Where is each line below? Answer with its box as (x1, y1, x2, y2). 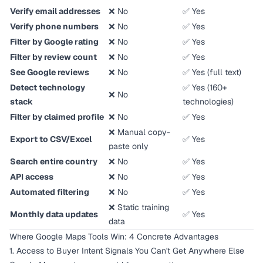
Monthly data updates (10, 209, 98, 220)
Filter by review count (10, 52, 97, 62)
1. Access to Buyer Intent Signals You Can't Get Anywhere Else (9, 245, 244, 256)
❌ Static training (109, 202, 169, 213)
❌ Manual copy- (109, 127, 170, 137)
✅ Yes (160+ (183, 82, 227, 93)
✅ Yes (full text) (183, 67, 241, 77)
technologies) (183, 96, 234, 107)
